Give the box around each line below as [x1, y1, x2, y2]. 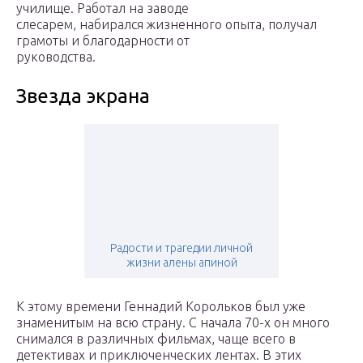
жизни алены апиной [126, 256, 237, 270]
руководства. [16, 49, 96, 65]
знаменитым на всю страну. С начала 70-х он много [16, 315, 330, 331]
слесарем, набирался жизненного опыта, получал [16, 17, 317, 32]
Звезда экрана [16, 85, 150, 108]
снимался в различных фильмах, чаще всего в [16, 331, 296, 347]
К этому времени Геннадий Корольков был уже [16, 299, 305, 314]
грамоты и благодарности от [16, 33, 190, 49]
